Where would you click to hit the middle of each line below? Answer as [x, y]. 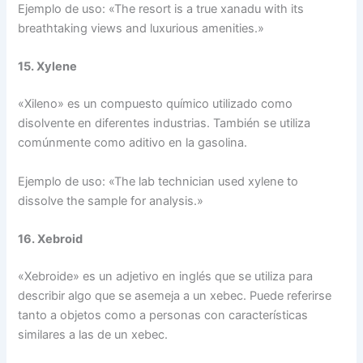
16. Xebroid [51, 239]
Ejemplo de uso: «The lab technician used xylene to [158, 181]
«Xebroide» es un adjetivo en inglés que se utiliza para [166, 276]
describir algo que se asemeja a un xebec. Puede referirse [175, 295]
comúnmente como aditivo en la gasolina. [133, 143]
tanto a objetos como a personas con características [163, 315]
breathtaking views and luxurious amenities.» [141, 29]
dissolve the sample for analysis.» [111, 201]
